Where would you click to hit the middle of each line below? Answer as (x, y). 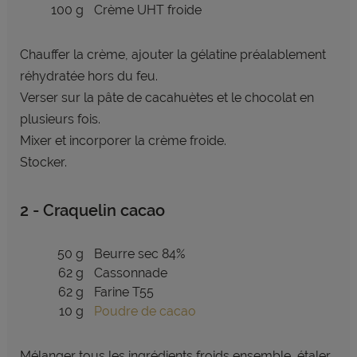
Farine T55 (125, 292)
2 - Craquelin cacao (92, 210)
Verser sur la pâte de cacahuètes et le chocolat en (167, 98)
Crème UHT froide (147, 10)
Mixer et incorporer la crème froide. (123, 141)
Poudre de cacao (145, 311)
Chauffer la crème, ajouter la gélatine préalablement (173, 55)
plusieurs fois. (60, 119)
